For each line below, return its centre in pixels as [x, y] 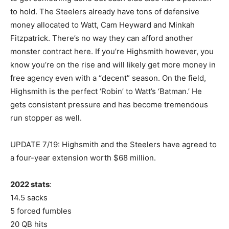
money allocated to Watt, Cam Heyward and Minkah [102, 25]
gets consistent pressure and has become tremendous [109, 105]
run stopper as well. [46, 118]
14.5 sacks [29, 198]
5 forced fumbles [41, 211]
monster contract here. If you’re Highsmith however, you [112, 52]
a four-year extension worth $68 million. [83, 158]
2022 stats [30, 185]
